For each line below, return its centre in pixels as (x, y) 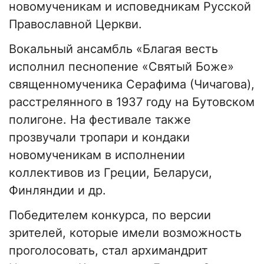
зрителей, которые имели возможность (125, 233)
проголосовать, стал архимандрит (108, 251)
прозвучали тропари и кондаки (99, 138)
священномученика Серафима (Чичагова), (132, 85)
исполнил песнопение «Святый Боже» (121, 67)
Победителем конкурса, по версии (110, 215)
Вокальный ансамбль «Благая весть (113, 49)
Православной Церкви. (75, 24)
